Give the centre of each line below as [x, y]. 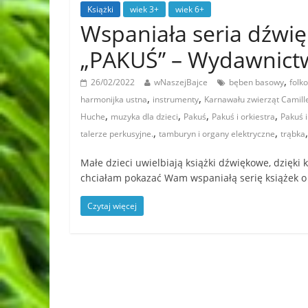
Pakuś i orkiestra [243, 116]
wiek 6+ [190, 9]
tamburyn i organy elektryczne [217, 133]
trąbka [293, 133]
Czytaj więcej [112, 206]
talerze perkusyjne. [117, 133]
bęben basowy [256, 82]
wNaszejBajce [181, 82]
